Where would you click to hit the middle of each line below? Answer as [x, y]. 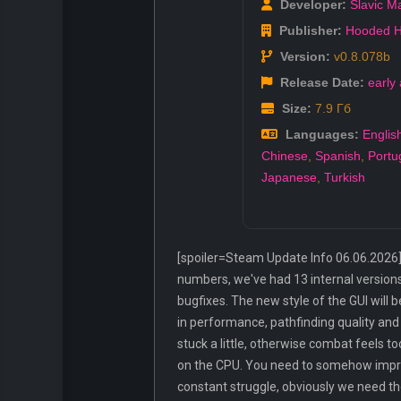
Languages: [320, 135]
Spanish [338, 156]
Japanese [289, 178]
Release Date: [320, 83]
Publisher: [309, 31]
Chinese [285, 156]
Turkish [345, 178]
